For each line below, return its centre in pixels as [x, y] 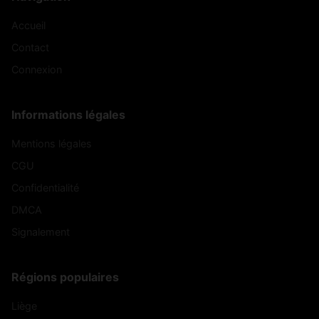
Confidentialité [45, 188]
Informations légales [68, 115]
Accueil [28, 26]
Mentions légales [52, 144]
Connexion [37, 70]
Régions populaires [65, 277]
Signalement [41, 232]
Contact [30, 48]
